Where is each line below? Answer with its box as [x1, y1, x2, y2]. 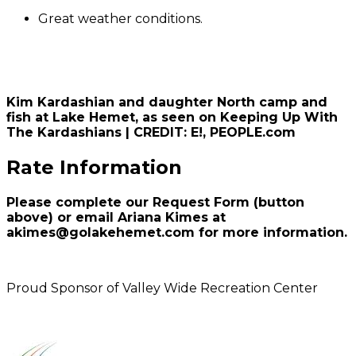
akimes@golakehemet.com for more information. [6, 225, 347, 241]
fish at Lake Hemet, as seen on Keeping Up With [6, 110, 338, 126]
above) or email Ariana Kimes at [6, 210, 226, 226]
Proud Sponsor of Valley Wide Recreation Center [6, 281, 318, 296]
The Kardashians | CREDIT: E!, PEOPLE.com [6, 125, 296, 141]
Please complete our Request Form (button [6, 195, 304, 211]
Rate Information [6, 156, 182, 180]
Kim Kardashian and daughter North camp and [6, 95, 327, 110]
